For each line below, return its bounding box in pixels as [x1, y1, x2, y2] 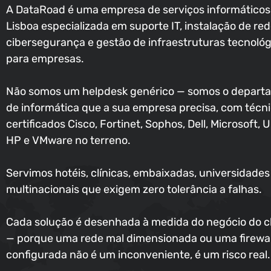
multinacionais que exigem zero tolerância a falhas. [6, 183, 262, 197]
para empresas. [6, 52, 84, 66]
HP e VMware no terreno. [6, 134, 131, 148]
